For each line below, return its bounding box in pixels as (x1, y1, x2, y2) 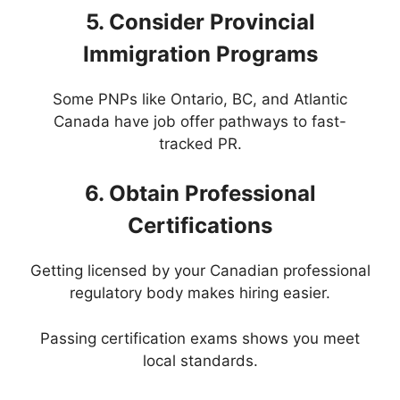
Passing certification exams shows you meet (40, 329, 360, 347)
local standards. (142, 351, 258, 370)
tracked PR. (158, 134, 242, 153)
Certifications (128, 212, 272, 239)
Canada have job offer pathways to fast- (54, 112, 346, 130)
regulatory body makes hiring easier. (70, 284, 330, 303)
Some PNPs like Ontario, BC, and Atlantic (53, 89, 347, 108)
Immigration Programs (82, 40, 318, 67)
